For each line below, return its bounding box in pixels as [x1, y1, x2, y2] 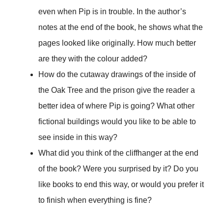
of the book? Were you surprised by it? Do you [38, 164, 198, 173]
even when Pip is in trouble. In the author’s [38, 7, 186, 16]
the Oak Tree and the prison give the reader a [38, 85, 195, 94]
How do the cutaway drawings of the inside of [38, 70, 195, 79]
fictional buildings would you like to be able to [38, 117, 196, 126]
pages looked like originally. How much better [38, 38, 196, 47]
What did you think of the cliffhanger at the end [38, 148, 198, 157]
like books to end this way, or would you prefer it [38, 180, 204, 189]
